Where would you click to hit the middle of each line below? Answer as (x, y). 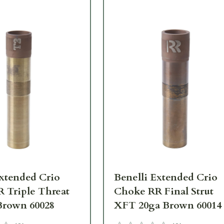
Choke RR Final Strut (164, 191)
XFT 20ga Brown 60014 (168, 205)
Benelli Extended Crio (166, 177)
